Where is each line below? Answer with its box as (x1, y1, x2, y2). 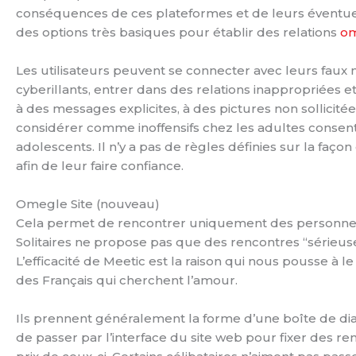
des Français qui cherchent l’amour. (16, 272, 238, 288)
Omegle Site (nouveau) (16, 195, 160, 211)
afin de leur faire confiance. (16, 157, 184, 173)
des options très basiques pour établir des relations (16, 24, 340, 40)
